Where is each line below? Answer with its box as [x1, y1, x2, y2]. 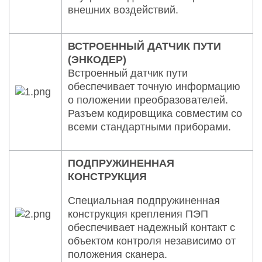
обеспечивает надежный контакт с [68, 221, 235, 233]
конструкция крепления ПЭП [68, 208, 208, 220]
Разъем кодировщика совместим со [68, 107, 242, 119]
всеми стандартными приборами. [68, 120, 231, 133]
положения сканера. [68, 248, 167, 260]
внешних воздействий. [68, 4, 178, 16]
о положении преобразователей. [68, 94, 228, 106]
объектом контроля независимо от [68, 235, 236, 247]
